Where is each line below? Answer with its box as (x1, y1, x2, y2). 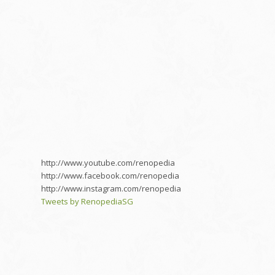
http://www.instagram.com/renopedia (41, 182, 181, 194)
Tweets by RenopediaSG (41, 195, 133, 207)
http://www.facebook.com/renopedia (41, 169, 179, 181)
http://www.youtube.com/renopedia (41, 157, 175, 168)
